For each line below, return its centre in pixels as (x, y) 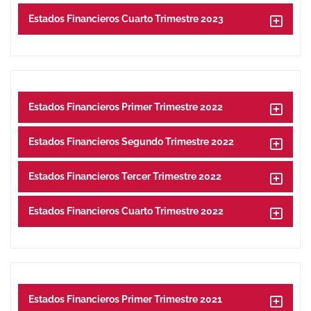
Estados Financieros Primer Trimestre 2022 (126, 107)
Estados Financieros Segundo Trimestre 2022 (131, 142)
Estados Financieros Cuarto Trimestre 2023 (126, 19)
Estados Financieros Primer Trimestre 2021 (125, 299)
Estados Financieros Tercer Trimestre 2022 (125, 176)
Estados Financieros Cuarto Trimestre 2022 (126, 211)
